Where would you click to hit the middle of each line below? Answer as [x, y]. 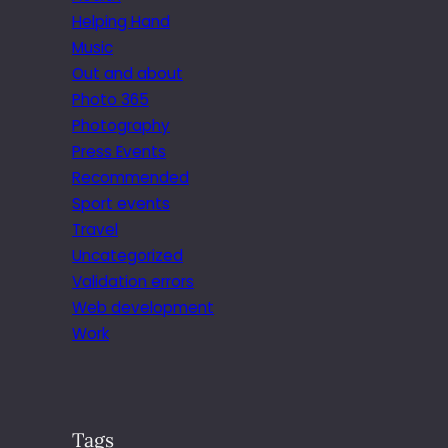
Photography [121, 125]
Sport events [121, 203]
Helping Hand [121, 21]
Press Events [119, 151]
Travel [95, 229]
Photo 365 [110, 99]
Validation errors [133, 281]
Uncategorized [127, 255]
